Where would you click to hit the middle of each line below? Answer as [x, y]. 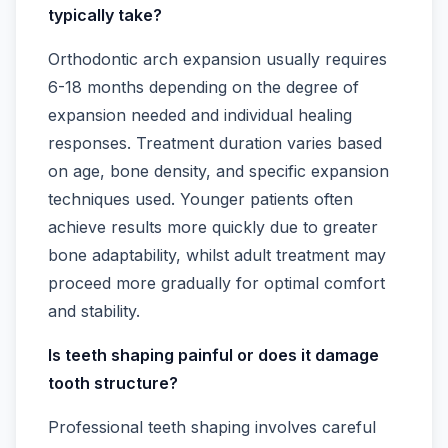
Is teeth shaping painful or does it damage [213, 355]
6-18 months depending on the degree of [203, 87]
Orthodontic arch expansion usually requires [217, 59]
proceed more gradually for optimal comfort [216, 283]
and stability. [94, 311]
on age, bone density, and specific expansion [218, 171]
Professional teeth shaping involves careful [212, 427]
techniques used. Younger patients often [200, 199]
